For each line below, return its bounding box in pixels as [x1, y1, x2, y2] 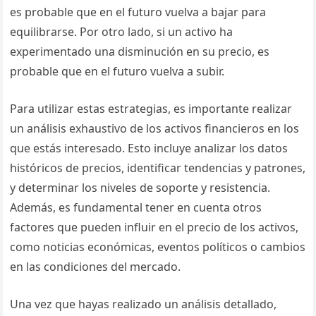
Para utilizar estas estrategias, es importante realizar [10, 101, 293, 116]
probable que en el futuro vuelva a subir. [10, 63, 225, 79]
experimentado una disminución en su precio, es [10, 44, 270, 59]
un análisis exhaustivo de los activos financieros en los [10, 121, 300, 136]
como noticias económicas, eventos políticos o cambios [10, 239, 306, 255]
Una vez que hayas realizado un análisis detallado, [10, 296, 277, 312]
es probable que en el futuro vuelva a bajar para [10, 4, 267, 20]
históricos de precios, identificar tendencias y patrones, [10, 160, 306, 176]
